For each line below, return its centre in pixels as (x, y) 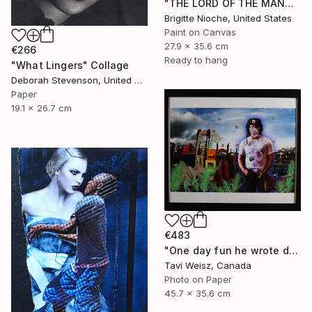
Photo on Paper (198, 279)
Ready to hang (196, 60)
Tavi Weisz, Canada (208, 265)
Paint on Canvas (200, 32)
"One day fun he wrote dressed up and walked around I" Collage (293, 250)
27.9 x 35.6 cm (196, 46)
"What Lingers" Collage (70, 65)
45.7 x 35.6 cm (197, 293)
